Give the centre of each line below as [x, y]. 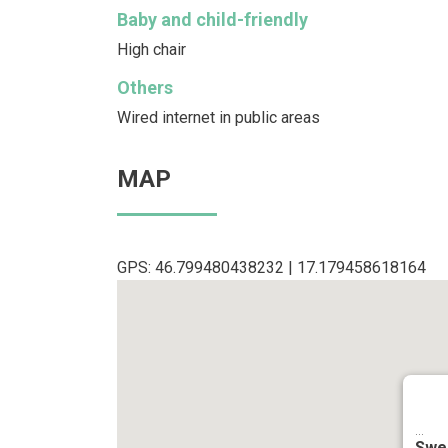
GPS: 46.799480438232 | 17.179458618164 [271, 267]
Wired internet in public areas [218, 117]
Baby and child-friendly [212, 19]
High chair [151, 49]
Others [145, 87]
